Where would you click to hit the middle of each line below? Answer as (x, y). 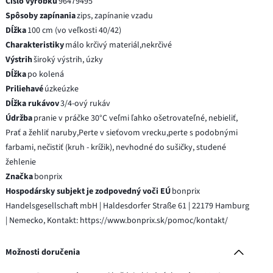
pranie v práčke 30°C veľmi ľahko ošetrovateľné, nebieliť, (136, 118)
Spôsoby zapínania (41, 16)
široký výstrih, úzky (69, 59)
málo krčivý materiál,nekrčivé (119, 45)
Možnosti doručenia (43, 252)
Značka (19, 176)
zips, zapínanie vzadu (115, 16)
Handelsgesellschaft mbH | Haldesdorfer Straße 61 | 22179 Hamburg (128, 206)
